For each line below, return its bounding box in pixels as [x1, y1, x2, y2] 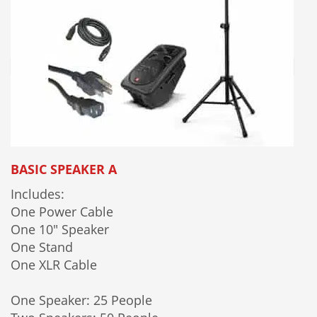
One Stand [11, 238, 73, 256]
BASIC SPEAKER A [11, 161, 117, 178]
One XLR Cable [11, 256, 97, 274]
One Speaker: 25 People [11, 292, 152, 309]
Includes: [11, 185, 64, 203]
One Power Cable [11, 203, 113, 221]
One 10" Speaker [11, 221, 109, 238]
